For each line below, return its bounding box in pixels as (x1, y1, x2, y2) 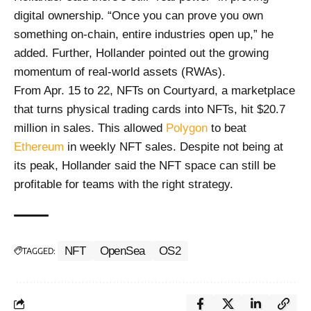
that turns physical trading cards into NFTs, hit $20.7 (14, 102, 285, 116)
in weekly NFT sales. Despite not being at (64, 140, 283, 153)
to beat (208, 121, 246, 135)
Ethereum (14, 140, 64, 153)
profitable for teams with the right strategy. (14, 177, 233, 191)
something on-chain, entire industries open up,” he (14, 27, 274, 41)
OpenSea (99, 244, 145, 258)
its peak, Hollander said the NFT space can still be (14, 158, 276, 172)
